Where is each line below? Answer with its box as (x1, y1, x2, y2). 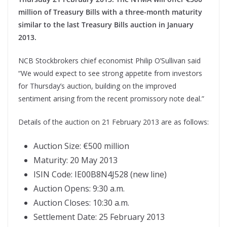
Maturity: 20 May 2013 (33, 155, 118, 166)
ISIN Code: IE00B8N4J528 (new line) (33, 169, 167, 180)
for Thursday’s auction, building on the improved (18, 81, 176, 91)
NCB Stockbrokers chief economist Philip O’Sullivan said (18, 56, 201, 66)
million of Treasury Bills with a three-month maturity (18, 7, 202, 17)
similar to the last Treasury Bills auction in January (18, 20, 194, 30)
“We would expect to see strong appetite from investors (18, 68, 202, 79)
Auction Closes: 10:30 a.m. (33, 197, 129, 209)
